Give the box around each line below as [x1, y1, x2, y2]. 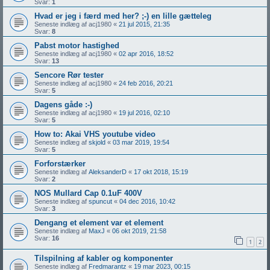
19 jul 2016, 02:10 [119, 109, 170, 117]
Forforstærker [34, 159, 86, 169]
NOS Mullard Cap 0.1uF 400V [34, 189, 142, 198]
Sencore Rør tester [34, 71, 104, 80]
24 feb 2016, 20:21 [119, 80, 173, 87]
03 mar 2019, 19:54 [113, 139, 169, 146]
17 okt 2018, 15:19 [134, 168, 188, 176]
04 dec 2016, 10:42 [119, 198, 175, 206]
